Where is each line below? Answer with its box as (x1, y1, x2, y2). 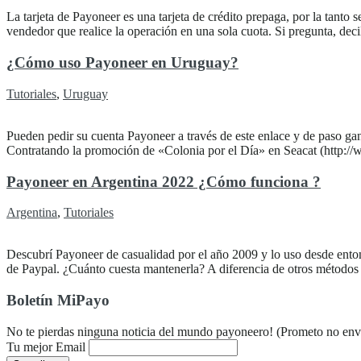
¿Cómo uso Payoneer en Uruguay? (6, 54, 239, 72)
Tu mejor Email (6, 339, 85, 354)
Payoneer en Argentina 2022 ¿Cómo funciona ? (6, 172, 321, 190)
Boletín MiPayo (6, 291, 110, 309)
